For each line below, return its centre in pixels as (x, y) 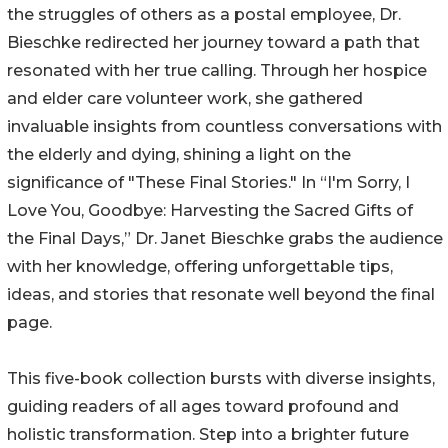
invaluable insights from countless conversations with (224, 127)
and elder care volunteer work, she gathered (185, 99)
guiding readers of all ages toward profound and (203, 407)
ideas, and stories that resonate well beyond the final (221, 295)
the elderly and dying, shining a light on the (179, 155)
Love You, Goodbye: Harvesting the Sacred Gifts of (210, 211)
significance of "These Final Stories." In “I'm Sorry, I (208, 183)
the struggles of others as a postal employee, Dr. (204, 15)
